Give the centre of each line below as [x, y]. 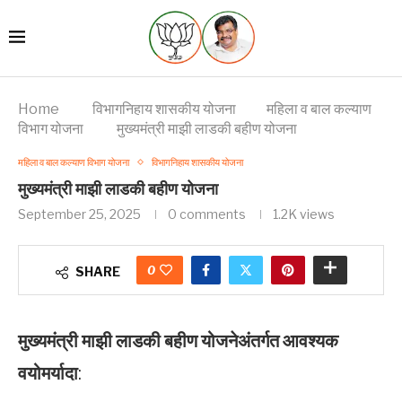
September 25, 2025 [79, 214]
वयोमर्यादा [48, 373]
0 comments [207, 214]
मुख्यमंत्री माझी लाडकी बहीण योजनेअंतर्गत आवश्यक [178, 341]
